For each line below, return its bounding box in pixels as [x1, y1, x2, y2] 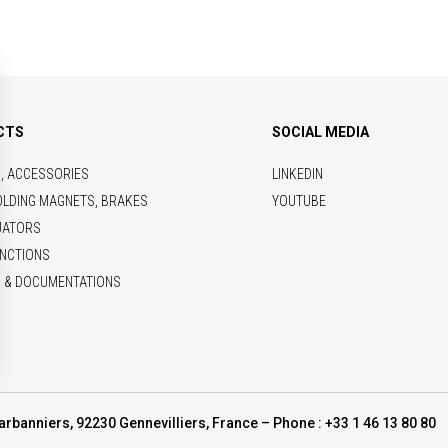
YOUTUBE [272, 192, 327, 209]
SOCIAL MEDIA [272, 123, 370, 140]
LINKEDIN [272, 165, 324, 182]
